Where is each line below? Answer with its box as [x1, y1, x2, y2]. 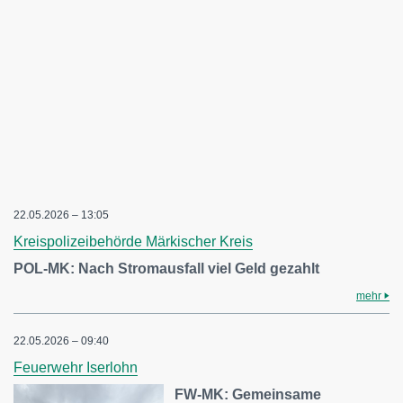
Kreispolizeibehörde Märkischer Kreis [13, 234, 253, 249]
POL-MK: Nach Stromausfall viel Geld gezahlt [13, 261, 319, 276]
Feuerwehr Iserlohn [13, 360, 138, 375]
